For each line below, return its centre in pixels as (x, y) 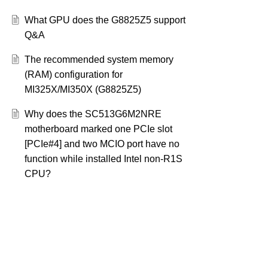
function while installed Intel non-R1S (103, 159)
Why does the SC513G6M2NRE (93, 114)
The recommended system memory (99, 60)
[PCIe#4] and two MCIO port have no (102, 144)
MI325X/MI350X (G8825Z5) (83, 90)
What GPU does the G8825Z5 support (105, 20)
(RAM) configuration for (73, 75)
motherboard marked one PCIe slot (98, 129)
